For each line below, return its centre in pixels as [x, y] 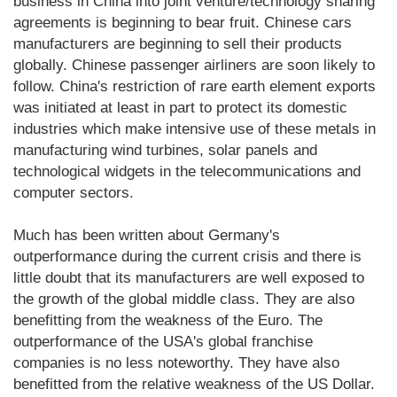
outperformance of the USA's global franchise [163, 341]
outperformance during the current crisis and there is [187, 256]
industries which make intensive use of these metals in [195, 128]
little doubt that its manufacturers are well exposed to [189, 277]
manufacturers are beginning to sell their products [178, 43]
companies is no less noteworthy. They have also [176, 362]
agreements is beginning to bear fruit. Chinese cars [183, 22]
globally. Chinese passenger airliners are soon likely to [194, 65]
